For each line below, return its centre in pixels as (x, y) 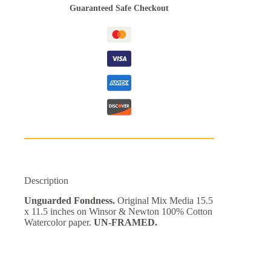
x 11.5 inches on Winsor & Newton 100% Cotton (118, 212)
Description (46, 181)
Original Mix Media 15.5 (164, 201)
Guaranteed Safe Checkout (119, 8)
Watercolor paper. (59, 223)
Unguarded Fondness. (70, 201)
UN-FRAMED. (126, 223)
